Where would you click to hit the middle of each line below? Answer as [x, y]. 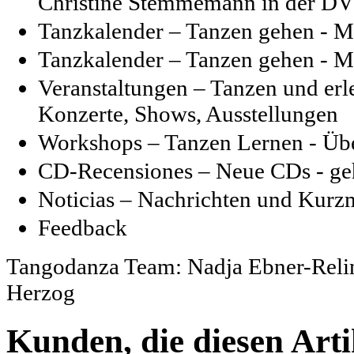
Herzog [41, 292]
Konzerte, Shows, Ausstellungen [188, 113]
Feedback [83, 227]
